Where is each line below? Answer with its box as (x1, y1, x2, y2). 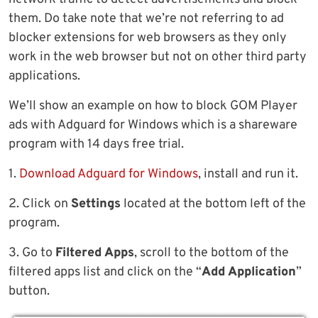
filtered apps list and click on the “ (9, 263, 202, 280)
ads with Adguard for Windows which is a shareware (9, 116, 297, 133)
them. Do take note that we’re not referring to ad (9, 10, 284, 27)
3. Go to (9, 244, 55, 261)
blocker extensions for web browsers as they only (9, 29, 287, 46)
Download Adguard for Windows (19, 165, 198, 182)
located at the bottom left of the (121, 195, 306, 212)
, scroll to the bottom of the (134, 244, 289, 261)
